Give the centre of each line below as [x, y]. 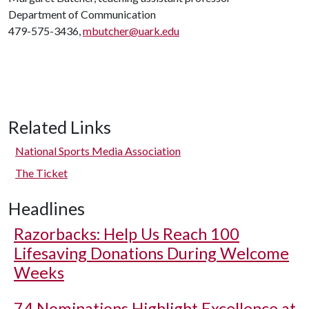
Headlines [47, 208]
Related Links [60, 127]
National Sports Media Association [98, 151]
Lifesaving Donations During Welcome [151, 253]
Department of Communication [82, 14]
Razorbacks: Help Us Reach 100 [127, 234]
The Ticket [41, 173]
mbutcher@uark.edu [131, 31]
